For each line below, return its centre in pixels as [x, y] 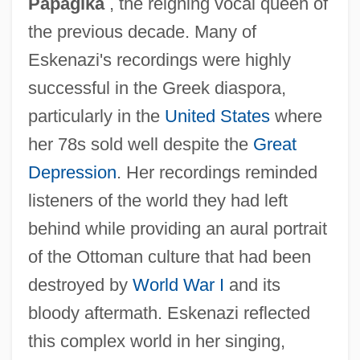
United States [217, 116]
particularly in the [96, 116]
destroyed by [80, 284]
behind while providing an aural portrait [177, 228]
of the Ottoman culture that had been [169, 256]
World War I [178, 284]
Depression [72, 172]
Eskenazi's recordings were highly [159, 59]
